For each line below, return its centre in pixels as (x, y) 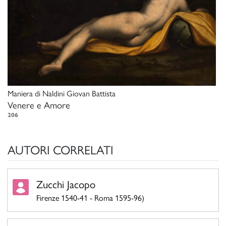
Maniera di (24, 93)
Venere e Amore (39, 105)
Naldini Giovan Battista (78, 93)
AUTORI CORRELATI (60, 150)
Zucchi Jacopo (66, 183)
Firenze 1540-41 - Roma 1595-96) (90, 197)
